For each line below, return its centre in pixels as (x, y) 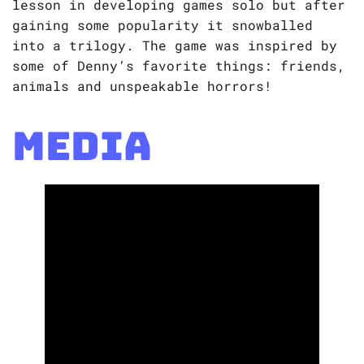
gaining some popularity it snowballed (162, 25)
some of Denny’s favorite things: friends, (179, 66)
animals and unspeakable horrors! (142, 86)
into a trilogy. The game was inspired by (175, 45)
